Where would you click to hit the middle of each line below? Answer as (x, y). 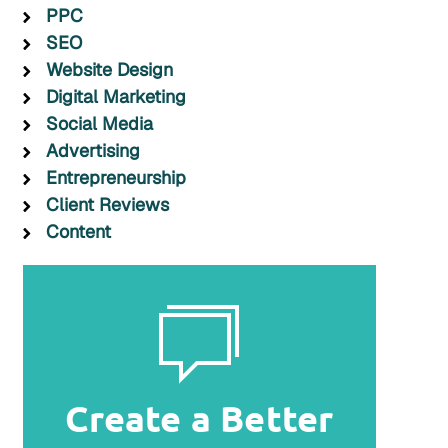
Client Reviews (107, 204)
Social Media (99, 123)
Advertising (92, 150)
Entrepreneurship (115, 177)
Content (78, 231)
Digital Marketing (115, 96)
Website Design (109, 69)
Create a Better (199, 417)
